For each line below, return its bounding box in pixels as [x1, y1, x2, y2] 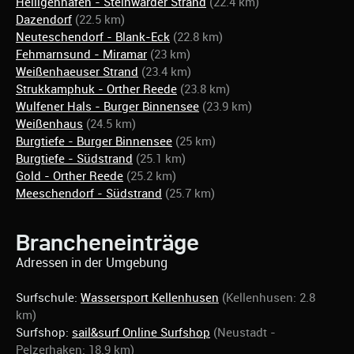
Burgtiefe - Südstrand [16, 152, 133, 167]
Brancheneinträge [16, 231, 199, 255]
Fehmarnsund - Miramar [16, 47, 147, 62]
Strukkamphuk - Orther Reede [16, 82, 177, 97]
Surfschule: [16, 291, 81, 306]
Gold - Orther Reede [16, 169, 123, 184]
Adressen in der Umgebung [16, 255, 168, 271]
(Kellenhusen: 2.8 [222, 291, 315, 306]
